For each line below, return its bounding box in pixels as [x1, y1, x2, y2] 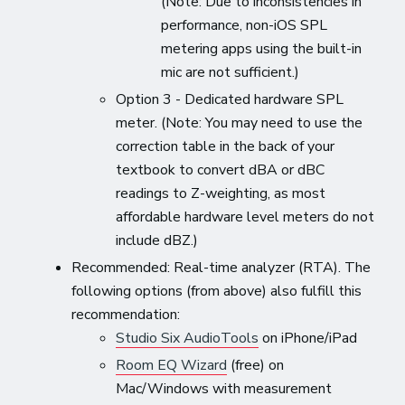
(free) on [227, 354, 285, 375]
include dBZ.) [116, 230, 199, 250]
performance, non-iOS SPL [160, 14, 327, 35]
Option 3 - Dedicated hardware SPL [116, 89, 344, 109]
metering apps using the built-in [160, 38, 362, 59]
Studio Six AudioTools [116, 327, 259, 348]
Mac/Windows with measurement [116, 378, 333, 399]
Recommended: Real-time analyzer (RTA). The [71, 257, 372, 278]
